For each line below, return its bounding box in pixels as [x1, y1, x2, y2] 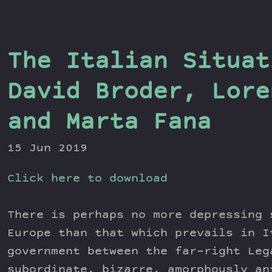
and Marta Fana [7, 112, 211, 137]
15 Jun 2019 [7, 143, 87, 155]
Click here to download [7, 173, 168, 185]
